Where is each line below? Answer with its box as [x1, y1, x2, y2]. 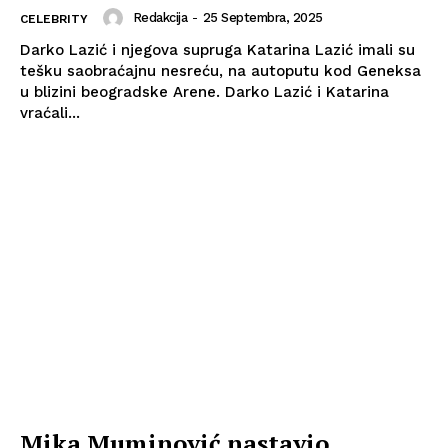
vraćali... [20, 103, 80, 122]
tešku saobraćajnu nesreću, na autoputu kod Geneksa [20, 61, 421, 80]
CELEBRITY [20, 11, 88, 26]
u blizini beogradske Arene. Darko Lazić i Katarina [20, 82, 225, 101]
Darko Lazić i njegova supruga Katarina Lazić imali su [20, 40, 415, 59]
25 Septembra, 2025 [202, 10, 323, 26]
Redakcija [132, 10, 187, 26]
